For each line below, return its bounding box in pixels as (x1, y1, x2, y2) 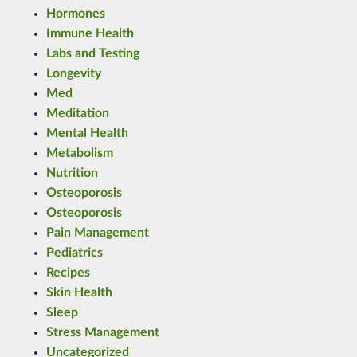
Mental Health (45, 127, 128, 140)
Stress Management (45, 326, 159, 339)
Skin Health (45, 286, 112, 300)
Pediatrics (45, 246, 103, 260)
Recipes (45, 266, 90, 280)
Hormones (45, 7, 105, 21)
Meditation (45, 107, 109, 120)
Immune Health (45, 27, 134, 41)
